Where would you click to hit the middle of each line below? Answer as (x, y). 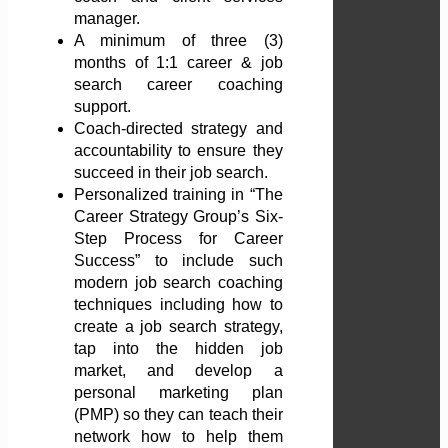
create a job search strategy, (178, 327)
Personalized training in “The (178, 195)
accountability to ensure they (178, 151)
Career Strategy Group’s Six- (178, 217)
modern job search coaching (178, 283)
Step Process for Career (178, 239)
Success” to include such (178, 261)
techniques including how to (178, 305)
